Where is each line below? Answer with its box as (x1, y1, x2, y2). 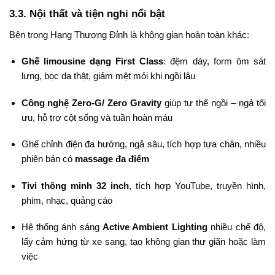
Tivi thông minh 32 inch (21, 180, 129, 191)
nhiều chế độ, (207, 222, 266, 233)
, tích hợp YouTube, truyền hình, (128, 180, 266, 191)
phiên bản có (21, 153, 75, 165)
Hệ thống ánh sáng (21, 222, 103, 233)
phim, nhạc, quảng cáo (21, 195, 112, 206)
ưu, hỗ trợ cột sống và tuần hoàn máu (21, 112, 172, 123)
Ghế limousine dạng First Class (21, 56, 164, 67)
